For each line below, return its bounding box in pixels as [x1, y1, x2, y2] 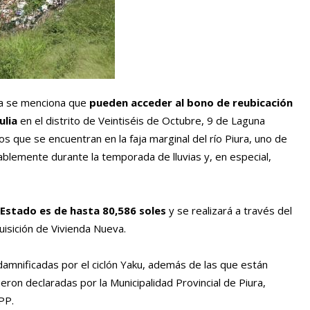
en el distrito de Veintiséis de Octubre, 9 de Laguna [17, 113, 265, 127]
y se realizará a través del [166, 203, 292, 217]
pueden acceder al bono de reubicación [89, 95, 293, 109]
